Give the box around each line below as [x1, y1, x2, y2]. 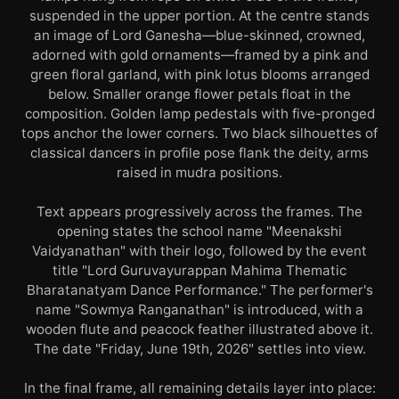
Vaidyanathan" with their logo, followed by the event [32, 242, 367, 259]
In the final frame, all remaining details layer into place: [23, 379, 376, 396]
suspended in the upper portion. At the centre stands [29, 7, 370, 24]
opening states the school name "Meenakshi [57, 223, 342, 240]
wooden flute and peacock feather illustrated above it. [26, 321, 373, 338]
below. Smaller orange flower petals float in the [48, 85, 351, 102]
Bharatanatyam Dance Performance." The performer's [26, 281, 373, 298]
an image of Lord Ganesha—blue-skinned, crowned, [34, 27, 365, 44]
